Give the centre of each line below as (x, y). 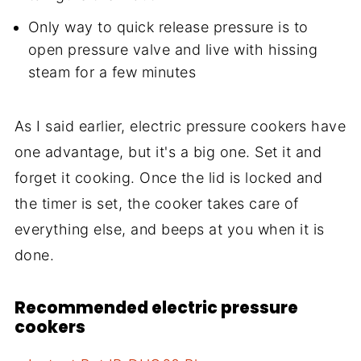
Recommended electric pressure (156, 308)
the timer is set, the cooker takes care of (156, 204)
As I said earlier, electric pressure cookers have (180, 127)
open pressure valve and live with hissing (173, 50)
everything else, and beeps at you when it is (169, 230)
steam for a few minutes (112, 73)
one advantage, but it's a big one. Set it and (168, 152)
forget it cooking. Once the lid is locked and (168, 178)
